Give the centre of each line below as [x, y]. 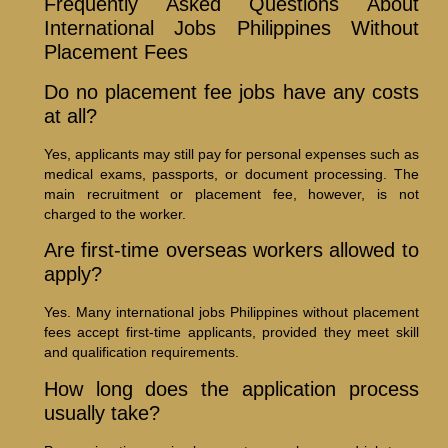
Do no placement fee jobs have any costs [231, 92]
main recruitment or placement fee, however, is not [231, 194]
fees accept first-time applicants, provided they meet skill [231, 332]
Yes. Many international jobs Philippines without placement [231, 312]
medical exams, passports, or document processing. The [231, 174]
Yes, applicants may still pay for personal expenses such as [231, 154]
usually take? [101, 412]
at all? [70, 116]
